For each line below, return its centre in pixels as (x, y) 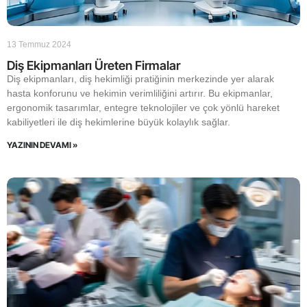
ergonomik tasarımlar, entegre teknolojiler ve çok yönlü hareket (143, 108)
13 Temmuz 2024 (39, 45)
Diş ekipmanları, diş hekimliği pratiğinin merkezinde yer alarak (140, 79)
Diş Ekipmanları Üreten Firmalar (94, 65)
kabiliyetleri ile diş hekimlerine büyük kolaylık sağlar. (119, 122)
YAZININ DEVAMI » (42, 145)
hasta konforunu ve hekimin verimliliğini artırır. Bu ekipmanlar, (140, 93)
